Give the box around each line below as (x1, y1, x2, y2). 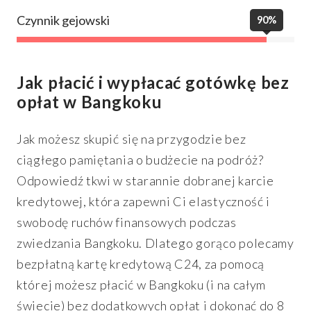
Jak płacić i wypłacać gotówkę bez (17, 72, 289, 92)
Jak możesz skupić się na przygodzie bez (17, 131, 246, 146)
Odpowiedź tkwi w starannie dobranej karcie (17, 172, 274, 188)
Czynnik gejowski (17, 12, 110, 28)
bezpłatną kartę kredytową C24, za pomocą (17, 255, 264, 271)
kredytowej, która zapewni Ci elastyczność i (17, 193, 271, 209)
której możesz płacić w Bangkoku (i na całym (17, 276, 267, 292)
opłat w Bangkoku (17, 91, 162, 112)
